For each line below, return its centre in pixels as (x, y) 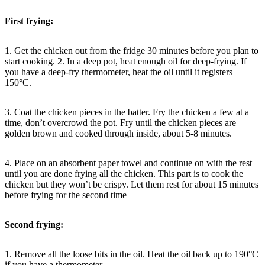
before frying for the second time (66, 195)
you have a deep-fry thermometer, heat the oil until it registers (119, 72)
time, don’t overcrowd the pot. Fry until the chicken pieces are (120, 122)
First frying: (29, 21)
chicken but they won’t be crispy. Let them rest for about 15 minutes (132, 184)
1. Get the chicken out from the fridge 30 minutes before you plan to (132, 50)
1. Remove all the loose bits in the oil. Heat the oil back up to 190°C (132, 254)
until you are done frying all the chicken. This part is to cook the (124, 173)
